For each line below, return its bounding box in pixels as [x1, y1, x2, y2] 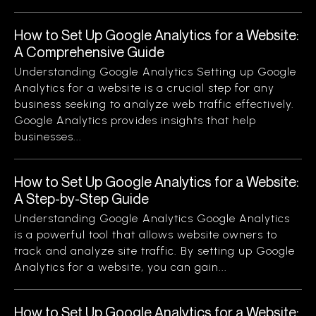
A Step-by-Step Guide [14, 190, 149, 207]
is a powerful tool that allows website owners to [14, 228, 278, 241]
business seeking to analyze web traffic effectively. [14, 97, 295, 111]
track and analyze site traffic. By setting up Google [14, 244, 296, 257]
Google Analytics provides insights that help [14, 114, 257, 127]
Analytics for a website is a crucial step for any [14, 81, 275, 95]
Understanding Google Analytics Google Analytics [14, 212, 291, 225]
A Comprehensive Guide [14, 43, 164, 61]
